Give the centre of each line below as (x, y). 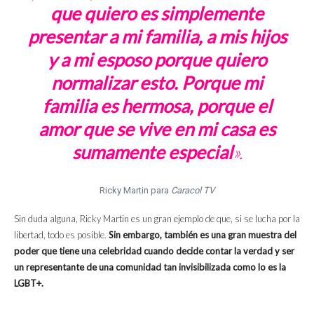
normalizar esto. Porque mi (157, 83)
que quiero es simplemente (157, 14)
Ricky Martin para (135, 191)
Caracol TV (193, 191)
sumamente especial (152, 152)
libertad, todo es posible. (61, 235)
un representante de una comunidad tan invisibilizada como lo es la (150, 267)
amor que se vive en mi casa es (157, 129)
